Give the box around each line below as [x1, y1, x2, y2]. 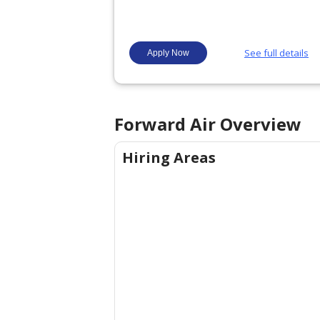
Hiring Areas [122, 148, 216, 167]
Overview [216, 112, 301, 136]
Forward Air [114, 112, 216, 136]
